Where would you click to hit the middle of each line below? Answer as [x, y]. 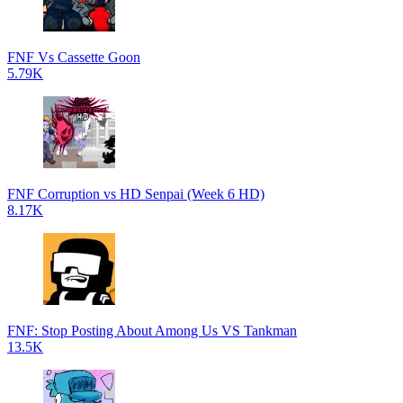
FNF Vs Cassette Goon [74, 57]
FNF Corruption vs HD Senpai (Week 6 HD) [136, 194]
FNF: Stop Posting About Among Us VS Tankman [152, 331]
